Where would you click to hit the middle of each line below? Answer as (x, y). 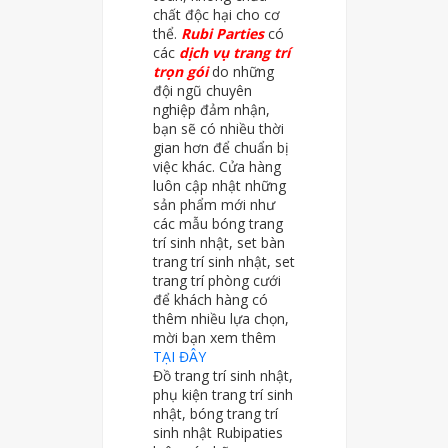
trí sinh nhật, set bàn (218, 243)
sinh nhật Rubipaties (217, 433)
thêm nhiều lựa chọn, (220, 319)
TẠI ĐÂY (179, 357)
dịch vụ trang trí (234, 53)
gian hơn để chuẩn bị (220, 148)
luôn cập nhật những (219, 186)
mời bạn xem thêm (214, 338)
